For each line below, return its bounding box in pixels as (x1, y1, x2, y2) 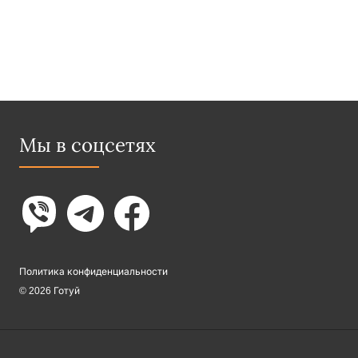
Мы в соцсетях (19, 135, 156, 157)
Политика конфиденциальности (19, 266, 168, 278)
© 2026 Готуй (19, 285, 80, 297)
